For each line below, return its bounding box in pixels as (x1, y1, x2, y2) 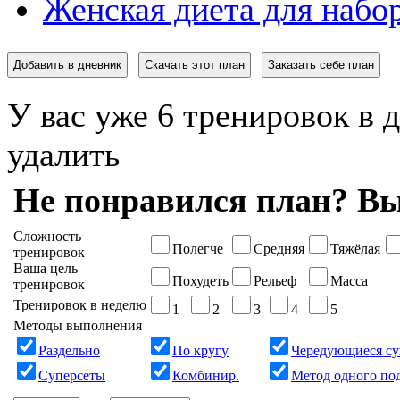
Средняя (254, 241, 304, 257)
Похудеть (172, 273, 229, 289)
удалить (7, 136, 120, 174)
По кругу (172, 343, 229, 359)
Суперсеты (38, 368, 105, 384)
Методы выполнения (13, 318, 142, 334)
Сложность (13, 229, 81, 245)
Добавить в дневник (13, 58, 121, 72)
